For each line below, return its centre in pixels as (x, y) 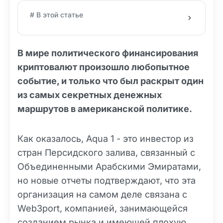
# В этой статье (56, 15)
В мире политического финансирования (108, 53)
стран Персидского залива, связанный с (106, 153)
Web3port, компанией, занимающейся (103, 208)
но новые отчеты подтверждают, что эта (107, 180)
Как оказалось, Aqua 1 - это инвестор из (106, 139)
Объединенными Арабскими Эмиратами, (109, 167)
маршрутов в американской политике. (105, 109)
